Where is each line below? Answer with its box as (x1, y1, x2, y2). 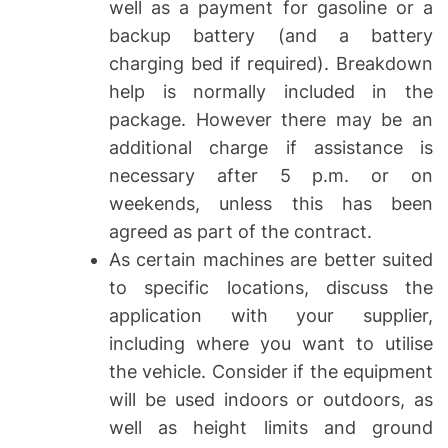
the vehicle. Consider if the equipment (109, 360, 433, 382)
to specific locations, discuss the (109, 276, 433, 298)
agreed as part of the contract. (109, 220, 372, 242)
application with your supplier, (109, 304, 433, 326)
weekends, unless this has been (109, 192, 433, 214)
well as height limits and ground (109, 416, 433, 438)
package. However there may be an (109, 108, 433, 130)
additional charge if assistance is (109, 136, 433, 158)
